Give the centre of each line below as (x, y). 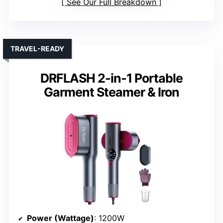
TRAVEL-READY (37, 49)
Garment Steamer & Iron (111, 92)
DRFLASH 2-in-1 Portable (111, 78)
